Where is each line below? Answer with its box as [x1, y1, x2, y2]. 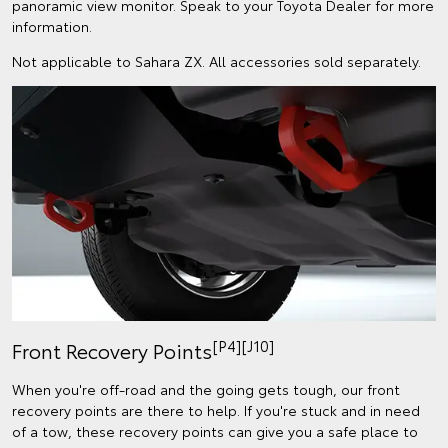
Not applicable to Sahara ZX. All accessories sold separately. [12, 50, 421, 71]
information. [12, 15, 92, 36]
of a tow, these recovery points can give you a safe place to [12, 421, 418, 442]
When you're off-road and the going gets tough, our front [12, 379, 400, 400]
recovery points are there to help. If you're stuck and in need [12, 400, 420, 421]
